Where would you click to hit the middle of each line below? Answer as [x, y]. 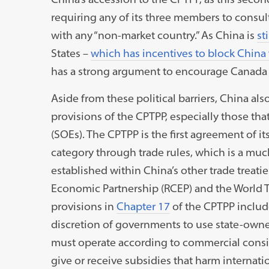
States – [71, 53]
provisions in [83, 206]
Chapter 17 [143, 206]
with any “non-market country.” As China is [154, 35]
